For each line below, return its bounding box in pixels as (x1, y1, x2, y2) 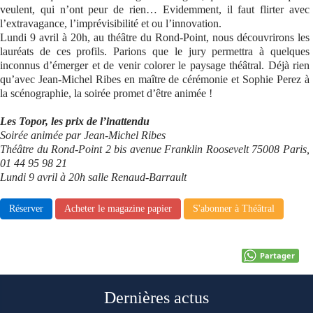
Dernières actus (104, 289, 209, 307)
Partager (260, 250, 295, 261)
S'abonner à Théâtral (193, 203, 275, 214)
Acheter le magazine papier (64, 203, 172, 214)
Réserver (9, 203, 43, 214)
